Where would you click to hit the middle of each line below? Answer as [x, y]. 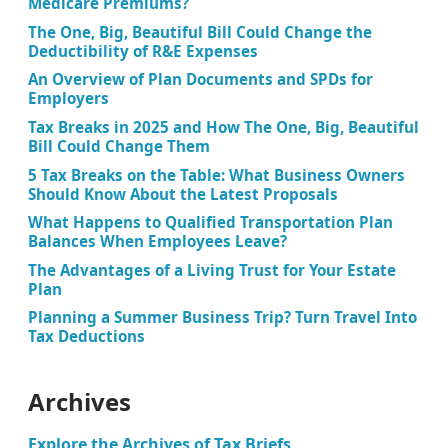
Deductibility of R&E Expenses [143, 50]
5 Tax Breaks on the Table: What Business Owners [216, 174]
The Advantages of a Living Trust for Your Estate [212, 269]
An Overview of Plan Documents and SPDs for [200, 79]
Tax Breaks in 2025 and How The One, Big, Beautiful [223, 126]
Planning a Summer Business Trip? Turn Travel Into [222, 317]
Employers [68, 98]
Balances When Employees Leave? [157, 241]
